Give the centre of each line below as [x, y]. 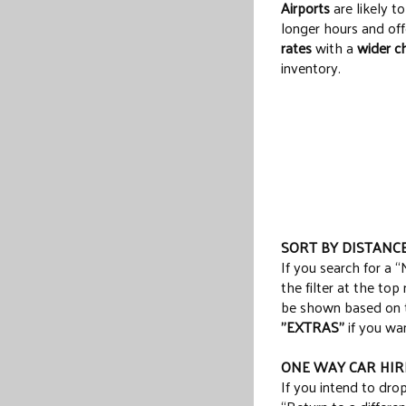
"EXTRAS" [313, 327]
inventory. [311, 68]
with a [334, 48]
